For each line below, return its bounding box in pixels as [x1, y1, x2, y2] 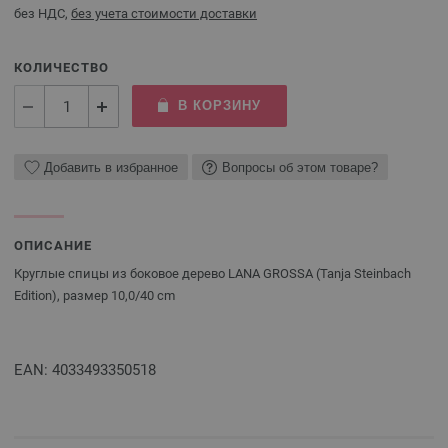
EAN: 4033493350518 [14, 361, 156, 379]
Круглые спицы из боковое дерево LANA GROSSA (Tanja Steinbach [14, 266, 411, 281]
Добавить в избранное [44, 159, 178, 175]
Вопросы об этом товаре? [222, 159, 378, 175]
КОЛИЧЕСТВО [14, 60, 109, 75]
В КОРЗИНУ [177, 98, 261, 113]
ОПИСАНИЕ [14, 238, 92, 253]
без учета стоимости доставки [71, 6, 257, 21]
